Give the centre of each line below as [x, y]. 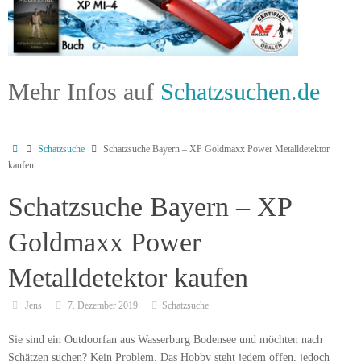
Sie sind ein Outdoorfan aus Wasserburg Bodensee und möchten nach [165, 340]
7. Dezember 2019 [103, 305]
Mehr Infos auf [84, 92]
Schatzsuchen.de [240, 92]
